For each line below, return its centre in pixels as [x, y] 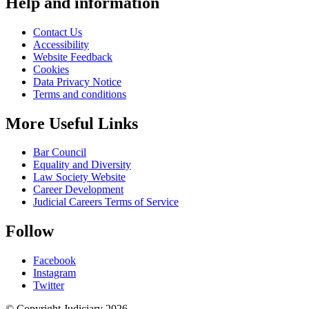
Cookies [51, 69]
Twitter [49, 286]
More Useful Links [72, 123]
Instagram [54, 273]
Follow [30, 231]
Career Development [78, 190]
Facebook [54, 261]
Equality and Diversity [82, 165]
